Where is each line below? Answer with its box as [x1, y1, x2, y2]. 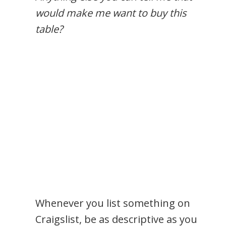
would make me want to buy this [35, 6, 187, 20]
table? [35, 22, 63, 36]
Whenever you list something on [35, 196, 190, 210]
